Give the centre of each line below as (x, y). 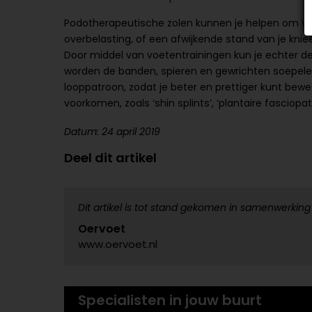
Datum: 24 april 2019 (112, 132)
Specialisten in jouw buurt (170, 300)
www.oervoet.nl (118, 244)
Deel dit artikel (110, 158)
